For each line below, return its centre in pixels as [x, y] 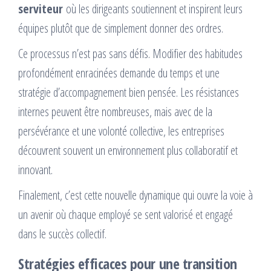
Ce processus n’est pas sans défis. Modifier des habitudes [130, 53]
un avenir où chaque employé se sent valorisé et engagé [126, 214]
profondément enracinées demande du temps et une [119, 73]
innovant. [35, 169]
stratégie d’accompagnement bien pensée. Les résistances [129, 92]
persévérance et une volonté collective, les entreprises [121, 131]
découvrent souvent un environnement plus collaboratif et [128, 150]
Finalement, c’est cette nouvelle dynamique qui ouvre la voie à [135, 195]
